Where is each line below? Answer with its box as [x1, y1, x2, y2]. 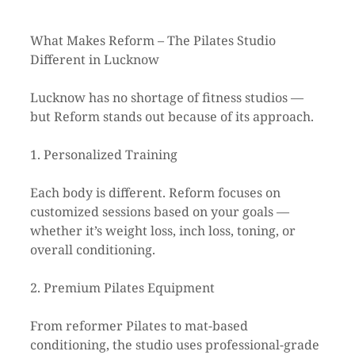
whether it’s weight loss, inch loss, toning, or [30, 222, 299, 240]
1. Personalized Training [30, 146, 177, 164]
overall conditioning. [30, 241, 155, 259]
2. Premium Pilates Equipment [30, 279, 215, 297]
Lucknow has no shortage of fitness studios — [30, 89, 307, 107]
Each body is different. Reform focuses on [30, 184, 284, 202]
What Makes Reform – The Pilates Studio [30, 32, 279, 50]
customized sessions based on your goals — [30, 203, 292, 221]
